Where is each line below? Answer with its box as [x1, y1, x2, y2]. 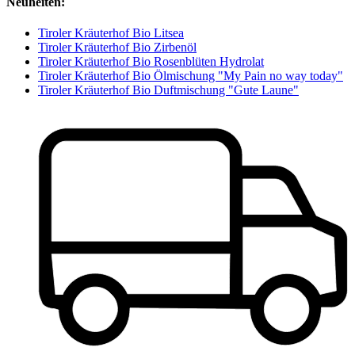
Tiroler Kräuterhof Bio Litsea [38, 25, 184, 40]
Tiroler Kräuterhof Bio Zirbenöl [38, 40, 197, 54]
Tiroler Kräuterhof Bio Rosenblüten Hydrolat [38, 54, 264, 68]
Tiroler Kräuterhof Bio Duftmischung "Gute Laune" [38, 82, 299, 97]
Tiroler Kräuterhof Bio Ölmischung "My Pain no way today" [38, 68, 343, 82]
